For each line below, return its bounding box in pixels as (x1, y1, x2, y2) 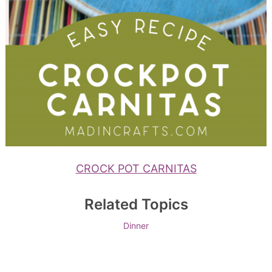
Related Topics (84, 195, 188, 213)
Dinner (123, 220, 149, 231)
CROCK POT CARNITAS (75, 161, 197, 175)
